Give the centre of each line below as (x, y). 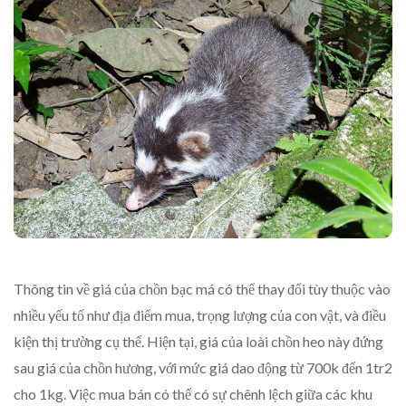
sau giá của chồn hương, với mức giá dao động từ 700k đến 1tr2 (203, 368)
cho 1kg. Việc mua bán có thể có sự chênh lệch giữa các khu (193, 394)
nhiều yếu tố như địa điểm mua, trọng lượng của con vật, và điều (200, 315)
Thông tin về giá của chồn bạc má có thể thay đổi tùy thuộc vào (202, 289)
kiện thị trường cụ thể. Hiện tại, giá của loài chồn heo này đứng (198, 342)
